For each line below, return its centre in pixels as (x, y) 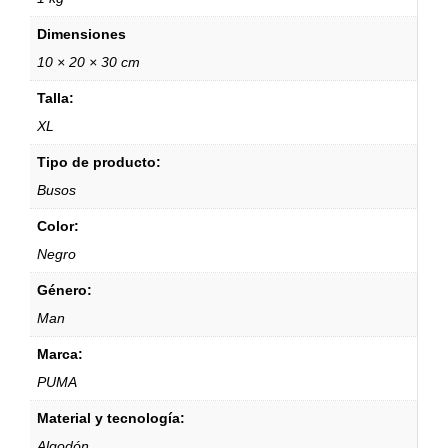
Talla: (55, 97)
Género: (64, 289)
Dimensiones (81, 33)
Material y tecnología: (111, 417)
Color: (58, 225)
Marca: (60, 353)
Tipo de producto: (99, 161)
